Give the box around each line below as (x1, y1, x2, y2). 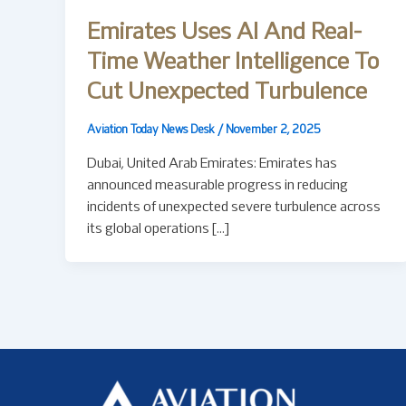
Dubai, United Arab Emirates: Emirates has (87, 157, 337, 170)
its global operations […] (87, 222, 229, 236)
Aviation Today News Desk (87, 125, 217, 137)
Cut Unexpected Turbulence (87, 82, 367, 104)
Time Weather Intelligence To (87, 53, 379, 74)
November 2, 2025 (226, 125, 321, 137)
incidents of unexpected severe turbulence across (87, 200, 381, 214)
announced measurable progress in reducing (87, 179, 348, 192)
